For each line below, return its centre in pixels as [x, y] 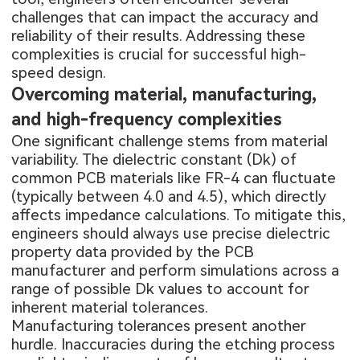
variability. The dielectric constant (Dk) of [154, 160]
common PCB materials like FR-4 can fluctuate [174, 178]
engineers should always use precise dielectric [171, 234]
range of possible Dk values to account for [161, 289]
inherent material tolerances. [110, 308]
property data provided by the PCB [133, 252]
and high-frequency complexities [147, 120]
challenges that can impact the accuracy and [165, 18]
